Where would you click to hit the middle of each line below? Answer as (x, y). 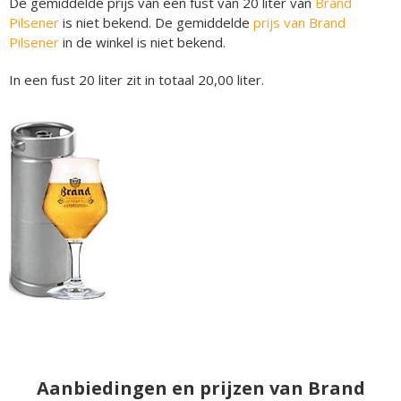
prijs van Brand (299, 22)
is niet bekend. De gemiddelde (156, 22)
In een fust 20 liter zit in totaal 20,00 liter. (137, 80)
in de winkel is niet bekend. (142, 42)
